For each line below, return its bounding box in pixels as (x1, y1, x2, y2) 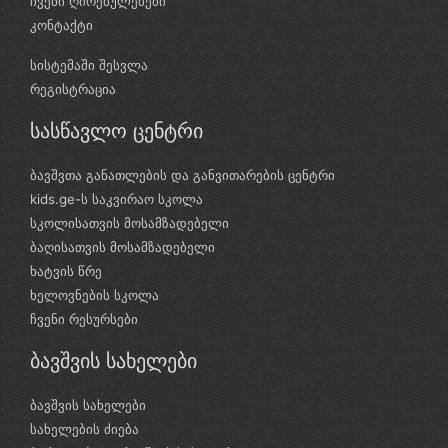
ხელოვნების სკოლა (30, 287, 159, 303)
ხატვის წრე (30, 263, 102, 279)
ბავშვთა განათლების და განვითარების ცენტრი (30, 167, 335, 183)
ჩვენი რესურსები (30, 311, 138, 327)
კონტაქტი (30, 17, 93, 33)
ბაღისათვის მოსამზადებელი (30, 239, 215, 255)
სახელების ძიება (30, 421, 139, 437)
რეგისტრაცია (30, 81, 116, 97)
